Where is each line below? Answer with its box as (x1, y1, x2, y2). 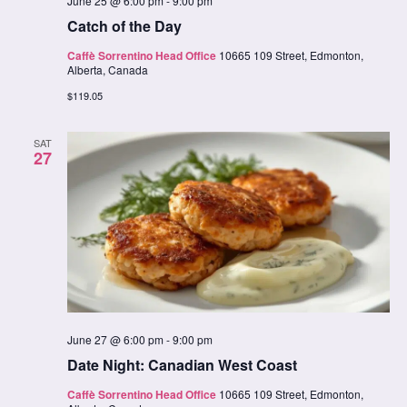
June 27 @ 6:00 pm (66, 332, 164, 348)
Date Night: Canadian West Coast (66, 354, 297, 376)
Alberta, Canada (66, 62, 148, 78)
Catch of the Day (66, 15, 182, 37)
